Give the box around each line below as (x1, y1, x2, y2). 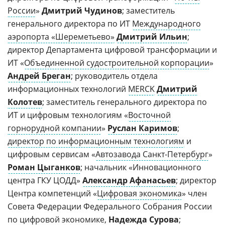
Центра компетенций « (8, 188, 97, 199)
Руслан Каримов (107, 123, 177, 134)
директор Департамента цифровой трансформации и (8, 44, 217, 55)
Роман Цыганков (8, 162, 80, 173)
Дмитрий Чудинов (42, 5, 122, 16)
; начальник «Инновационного (80, 162, 201, 173)
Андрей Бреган (8, 70, 71, 81)
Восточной (128, 109, 171, 121)
